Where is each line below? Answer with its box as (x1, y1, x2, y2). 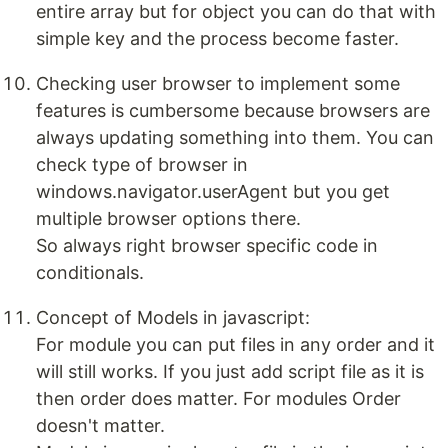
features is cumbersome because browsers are (36, 99, 430, 121)
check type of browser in (36, 153, 248, 175)
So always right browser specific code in (36, 234, 378, 256)
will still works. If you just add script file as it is (36, 360, 424, 382)
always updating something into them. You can (36, 126, 434, 148)
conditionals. (36, 261, 144, 283)
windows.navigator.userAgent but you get (36, 180, 390, 202)
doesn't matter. (36, 414, 165, 436)
